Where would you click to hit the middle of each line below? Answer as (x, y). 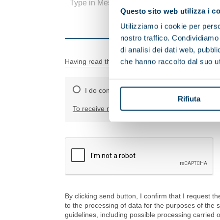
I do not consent (174, 90)
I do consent (104, 90)
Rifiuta (189, 99)
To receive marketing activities (119, 109)
